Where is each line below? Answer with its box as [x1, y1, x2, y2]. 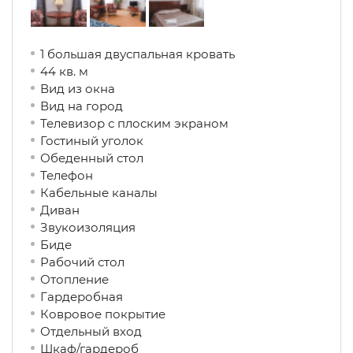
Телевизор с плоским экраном [40, 116, 229, 131]
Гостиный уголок [40, 133, 143, 148]
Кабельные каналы [40, 185, 192, 200]
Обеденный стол [40, 150, 165, 165]
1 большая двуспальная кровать [40, 46, 235, 61]
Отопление [40, 272, 150, 287]
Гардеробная [40, 289, 164, 304]
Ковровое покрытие [40, 307, 181, 321]
